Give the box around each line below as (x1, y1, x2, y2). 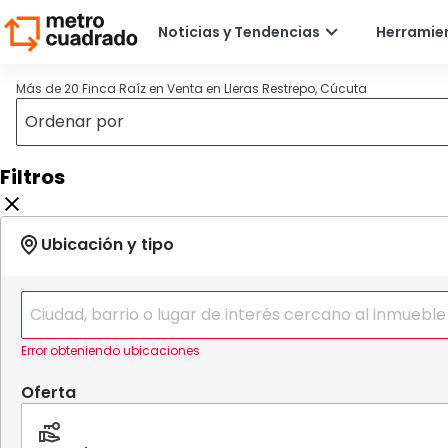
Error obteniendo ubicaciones (21, 342, 200, 359)
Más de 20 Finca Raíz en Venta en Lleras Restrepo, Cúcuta (16, 80, 367, 97)
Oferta (21, 381, 76, 404)
